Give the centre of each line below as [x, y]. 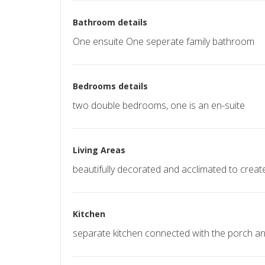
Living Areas [99, 150]
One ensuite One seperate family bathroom [164, 41]
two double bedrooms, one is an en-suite [159, 105]
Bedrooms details [110, 86]
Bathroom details [110, 22]
